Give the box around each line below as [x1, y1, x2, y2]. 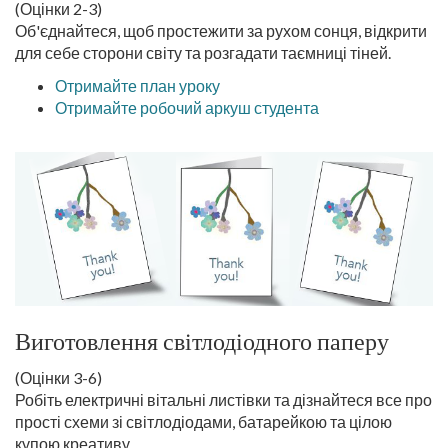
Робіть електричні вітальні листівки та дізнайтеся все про [15, 390, 432, 409]
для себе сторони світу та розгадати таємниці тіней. [15, 43, 391, 62]
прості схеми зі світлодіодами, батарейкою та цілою [15, 412, 392, 431]
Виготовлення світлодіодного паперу [15, 327, 389, 356]
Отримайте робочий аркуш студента [55, 98, 319, 117]
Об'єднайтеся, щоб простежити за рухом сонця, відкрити [15, 21, 427, 40]
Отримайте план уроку [55, 76, 220, 95]
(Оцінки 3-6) [15, 368, 102, 387]
